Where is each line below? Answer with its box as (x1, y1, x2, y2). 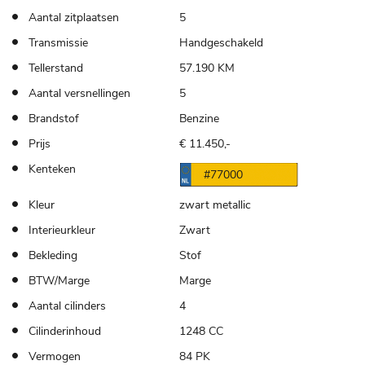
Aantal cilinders (29, 297, 106, 314)
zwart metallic (178, 196, 251, 213)
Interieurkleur (29, 222, 95, 238)
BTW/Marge (29, 272, 90, 288)
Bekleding (29, 247, 77, 263)
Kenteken (29, 161, 76, 177)
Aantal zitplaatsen (29, 9, 119, 25)
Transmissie (29, 34, 88, 51)
